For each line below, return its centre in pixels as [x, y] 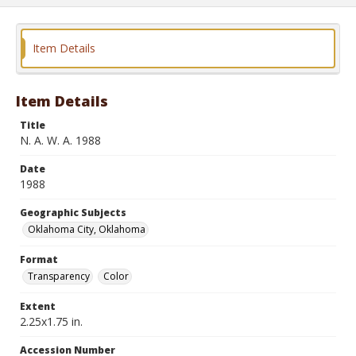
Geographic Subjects [73, 213]
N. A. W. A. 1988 [60, 140]
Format [39, 259]
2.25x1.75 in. [51, 321]
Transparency [59, 276]
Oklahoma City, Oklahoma [87, 229]
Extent [38, 306]
